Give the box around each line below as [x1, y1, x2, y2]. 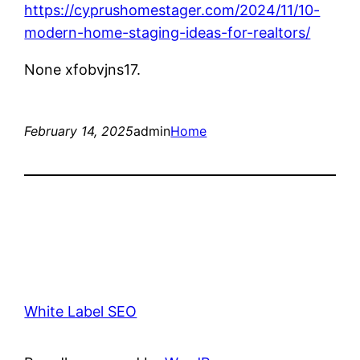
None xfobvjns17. [24, 60, 141, 78]
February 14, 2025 [24, 122, 134, 139]
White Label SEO [24, 302, 137, 320]
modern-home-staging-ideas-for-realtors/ [24, 23, 311, 41]
